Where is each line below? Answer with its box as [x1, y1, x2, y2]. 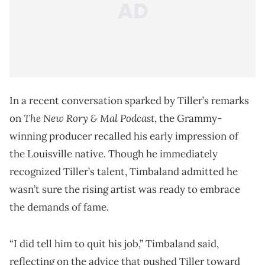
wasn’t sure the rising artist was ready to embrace [9, 183, 240, 196]
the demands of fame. [9, 201, 109, 214]
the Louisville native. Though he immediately [9, 147, 218, 161]
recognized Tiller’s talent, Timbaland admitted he [9, 165, 238, 179]
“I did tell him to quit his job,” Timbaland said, [9, 237, 219, 251]
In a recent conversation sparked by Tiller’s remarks [9, 94, 249, 108]
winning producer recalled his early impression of [9, 130, 238, 143]
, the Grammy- [154, 112, 222, 125]
